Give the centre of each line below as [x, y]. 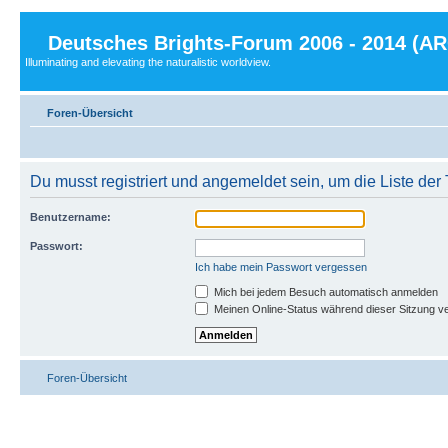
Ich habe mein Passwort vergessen [281, 266]
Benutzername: [70, 216]
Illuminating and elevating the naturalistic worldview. [148, 62]
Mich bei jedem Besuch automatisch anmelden [324, 291]
